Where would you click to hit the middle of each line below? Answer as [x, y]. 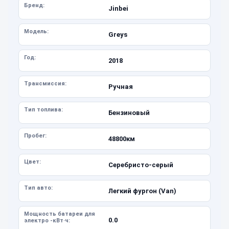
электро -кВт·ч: [47, 221]
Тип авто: [38, 188]
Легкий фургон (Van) [142, 191]
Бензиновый [129, 112]
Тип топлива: [43, 110]
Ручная [120, 86]
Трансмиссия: [45, 84]
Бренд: [34, 5]
